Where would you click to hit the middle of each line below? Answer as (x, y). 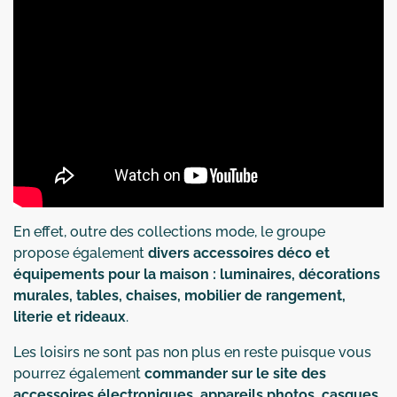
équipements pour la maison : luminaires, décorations (197, 274)
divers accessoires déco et (239, 253)
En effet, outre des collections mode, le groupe (169, 231)
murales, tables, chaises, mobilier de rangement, (179, 295)
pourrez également (79, 373)
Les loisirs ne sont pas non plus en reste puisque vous (192, 352)
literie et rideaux (70, 316)
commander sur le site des (235, 373)
